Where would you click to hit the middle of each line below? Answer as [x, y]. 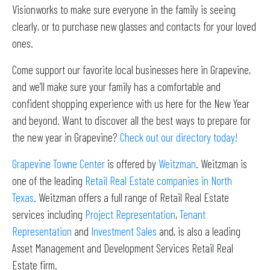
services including [49, 214]
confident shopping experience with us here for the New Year [131, 103]
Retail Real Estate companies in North [159, 181]
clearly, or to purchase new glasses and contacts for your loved [134, 26]
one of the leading [49, 181]
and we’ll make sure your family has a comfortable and [116, 86]
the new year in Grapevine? [66, 137]
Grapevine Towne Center [58, 164]
